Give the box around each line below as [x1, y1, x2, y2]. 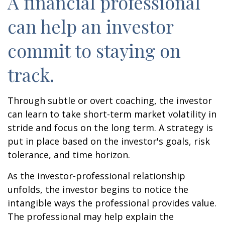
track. [8, 62, 54, 86]
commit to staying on [8, 38, 181, 62]
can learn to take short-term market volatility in [8, 108, 216, 120]
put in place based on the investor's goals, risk [8, 135, 210, 147]
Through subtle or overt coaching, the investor [8, 94, 212, 106]
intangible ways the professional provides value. [8, 197, 216, 209]
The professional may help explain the [8, 210, 174, 222]
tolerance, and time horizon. [8, 149, 130, 161]
